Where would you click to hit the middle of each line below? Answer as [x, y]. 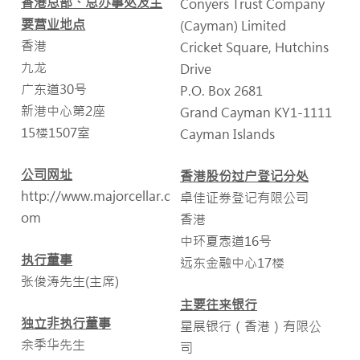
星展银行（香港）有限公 [250, 326]
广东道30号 [54, 89]
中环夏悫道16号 [225, 241]
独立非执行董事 [66, 323]
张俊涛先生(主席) [70, 281]
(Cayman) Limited [233, 25]
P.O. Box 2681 [221, 90]
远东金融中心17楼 [232, 262]
